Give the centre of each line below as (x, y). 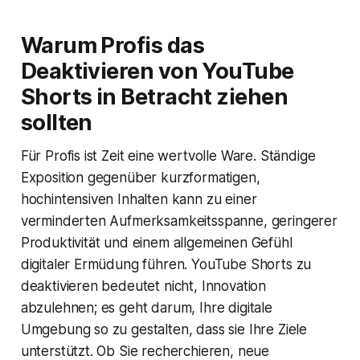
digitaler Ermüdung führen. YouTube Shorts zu (166, 264)
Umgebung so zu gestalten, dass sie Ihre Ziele (164, 329)
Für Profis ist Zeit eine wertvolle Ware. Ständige (168, 155)
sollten (56, 122)
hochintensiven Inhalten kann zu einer (139, 199)
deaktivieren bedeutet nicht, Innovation (143, 286)
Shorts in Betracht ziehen (154, 96)
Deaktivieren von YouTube (157, 71)
